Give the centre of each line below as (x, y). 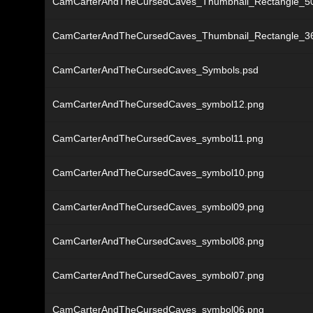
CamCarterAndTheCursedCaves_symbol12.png (158, 104)
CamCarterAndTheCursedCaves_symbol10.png (158, 173)
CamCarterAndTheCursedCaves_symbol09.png (158, 207)
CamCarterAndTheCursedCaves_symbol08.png (158, 241)
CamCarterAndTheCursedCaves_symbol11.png (158, 139)
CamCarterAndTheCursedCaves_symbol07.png (158, 276)
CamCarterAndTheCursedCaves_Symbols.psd (155, 70)
